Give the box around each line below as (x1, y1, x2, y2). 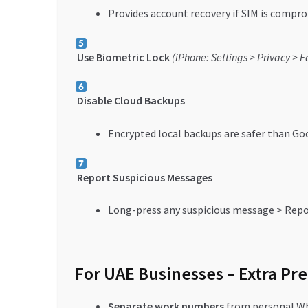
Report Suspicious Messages (76, 170, 212, 184)
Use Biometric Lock (76, 49, 170, 64)
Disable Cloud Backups (76, 93, 185, 108)
